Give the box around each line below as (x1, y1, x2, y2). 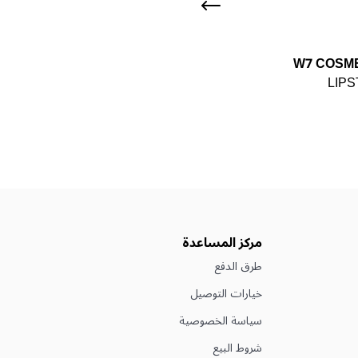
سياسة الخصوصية (179, 308, 262, 332)
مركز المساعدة (182, 229, 262, 257)
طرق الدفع (214, 254, 262, 278)
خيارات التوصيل (190, 281, 262, 305)
